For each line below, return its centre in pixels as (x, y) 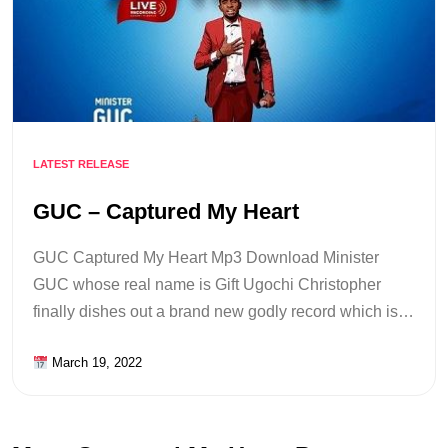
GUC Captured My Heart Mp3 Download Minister (206, 258)
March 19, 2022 (94, 363)
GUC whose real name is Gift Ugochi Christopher (207, 285)
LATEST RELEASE (81, 164)
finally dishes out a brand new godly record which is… (223, 312)
